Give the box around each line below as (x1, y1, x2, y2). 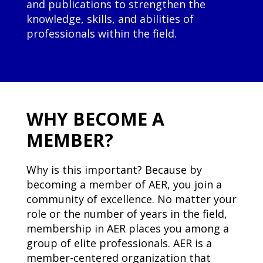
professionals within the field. (26, 26, 177, 41)
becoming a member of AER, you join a (26, 177, 222, 192)
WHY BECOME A (26, 107, 164, 131)
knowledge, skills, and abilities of (26, 12, 194, 26)
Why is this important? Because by (26, 163, 202, 177)
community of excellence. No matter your (26, 192, 237, 207)
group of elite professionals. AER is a (26, 236, 212, 251)
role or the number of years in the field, (26, 207, 227, 221)
